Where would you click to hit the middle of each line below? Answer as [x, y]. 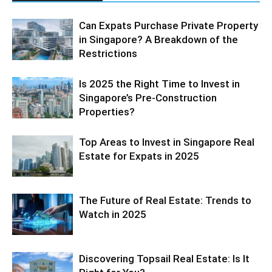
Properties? [107, 111]
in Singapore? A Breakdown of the [158, 39]
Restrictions [108, 53]
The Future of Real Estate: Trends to [165, 200]
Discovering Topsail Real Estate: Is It [164, 258]
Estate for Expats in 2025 [139, 156]
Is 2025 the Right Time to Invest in [159, 83]
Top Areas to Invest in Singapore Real [167, 142]
